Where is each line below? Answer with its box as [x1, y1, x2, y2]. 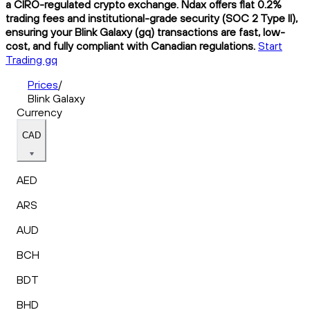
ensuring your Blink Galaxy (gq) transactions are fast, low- [6, 24, 285, 39]
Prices [28, 77, 58, 91]
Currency [17, 104, 62, 119]
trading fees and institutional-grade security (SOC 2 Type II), [6, 10, 298, 25]
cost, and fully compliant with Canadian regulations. [6, 38, 255, 53]
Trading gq [6, 52, 57, 66]
